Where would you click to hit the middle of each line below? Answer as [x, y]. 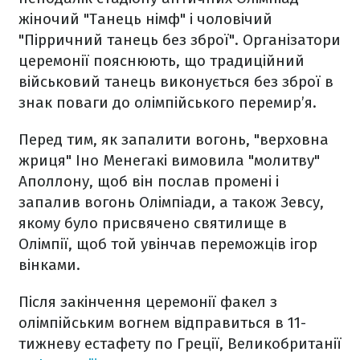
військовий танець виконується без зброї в [176, 82]
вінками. [49, 265]
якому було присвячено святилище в [153, 223]
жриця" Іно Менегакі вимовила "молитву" [169, 161]
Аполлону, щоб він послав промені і [149, 182]
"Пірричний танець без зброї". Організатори [180, 40]
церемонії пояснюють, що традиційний [162, 61]
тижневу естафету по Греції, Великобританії [180, 344]
